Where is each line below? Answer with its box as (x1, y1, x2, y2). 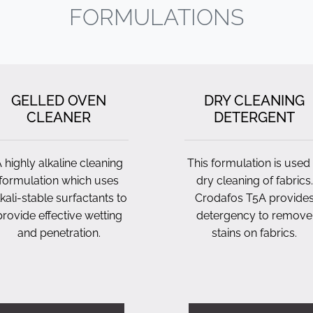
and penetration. (17, 226, 101, 240)
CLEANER (27, 109, 91, 126)
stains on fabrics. (212, 226, 297, 240)
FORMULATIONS (69, 4, 244, 30)
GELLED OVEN (11, 92, 106, 109)
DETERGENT (214, 109, 295, 126)
